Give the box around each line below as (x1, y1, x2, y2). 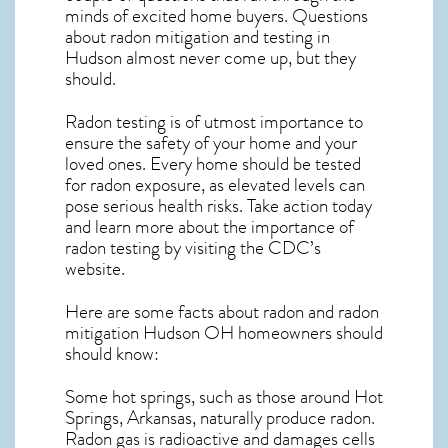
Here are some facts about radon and (65, 297, 338, 326)
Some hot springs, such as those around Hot (65, 382, 383, 411)
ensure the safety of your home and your (65, 128, 357, 157)
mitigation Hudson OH (65, 318, 234, 347)
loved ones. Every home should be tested (65, 149, 361, 178)
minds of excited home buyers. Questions (65, 2, 368, 30)
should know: (65, 339, 159, 368)
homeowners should (234, 318, 383, 347)
